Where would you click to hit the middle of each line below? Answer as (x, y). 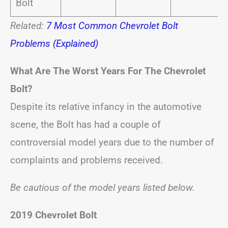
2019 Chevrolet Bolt (53, 215)
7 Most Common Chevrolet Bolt (112, 26)
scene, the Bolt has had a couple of (85, 124)
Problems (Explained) (54, 44)
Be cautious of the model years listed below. (103, 188)
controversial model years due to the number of (112, 142)
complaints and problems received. (87, 160)
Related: (28, 26)
